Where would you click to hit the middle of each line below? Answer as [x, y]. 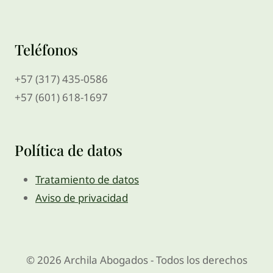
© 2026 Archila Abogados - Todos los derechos [136, 260]
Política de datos [69, 150]
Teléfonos [46, 49]
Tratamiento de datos [87, 179]
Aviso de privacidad [82, 197]
